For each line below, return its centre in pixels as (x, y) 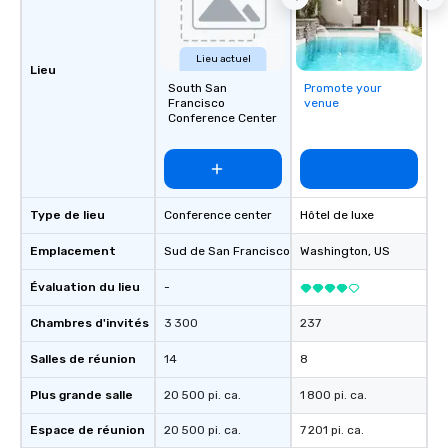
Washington (334, 251)
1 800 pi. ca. (333, 395)
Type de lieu (67, 215)
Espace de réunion (87, 430)
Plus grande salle (81, 395)
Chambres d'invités (89, 323)
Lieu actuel (223, 59)
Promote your (343, 88)
